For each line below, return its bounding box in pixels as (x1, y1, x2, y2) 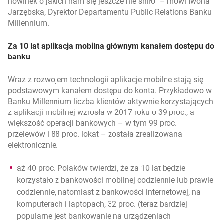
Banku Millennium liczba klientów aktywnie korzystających (8, 97, 213, 106)
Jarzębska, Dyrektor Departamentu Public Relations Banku (8, 7, 212, 17)
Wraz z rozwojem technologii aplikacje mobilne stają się (8, 75, 203, 84)
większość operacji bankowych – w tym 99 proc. (8, 118, 177, 128)
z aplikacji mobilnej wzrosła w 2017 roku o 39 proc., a (8, 108, 194, 117)
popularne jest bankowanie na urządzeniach (17, 211, 171, 221)
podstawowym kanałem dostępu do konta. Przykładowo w (8, 86, 212, 95)
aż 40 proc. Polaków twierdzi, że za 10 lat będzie (17, 164, 185, 173)
